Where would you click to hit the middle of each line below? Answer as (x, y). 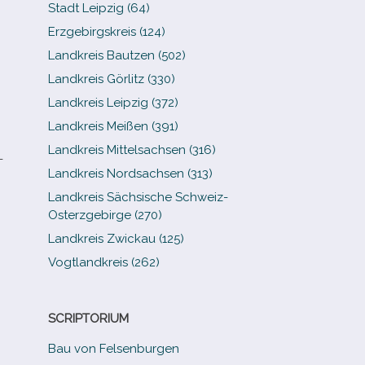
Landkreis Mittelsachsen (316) (132, 150)
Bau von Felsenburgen (114, 349)
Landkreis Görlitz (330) (112, 79)
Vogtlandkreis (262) (104, 262)
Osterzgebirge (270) (106, 215)
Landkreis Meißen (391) (114, 126)
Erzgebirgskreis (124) (107, 32)
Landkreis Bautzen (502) (117, 55)
